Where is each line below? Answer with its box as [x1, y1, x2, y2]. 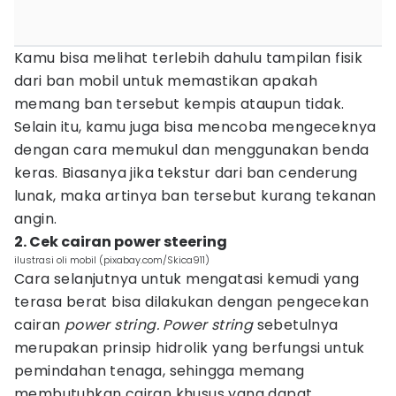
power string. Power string [64, 315, 254, 335]
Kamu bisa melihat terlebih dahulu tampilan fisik [14, 48, 363, 68]
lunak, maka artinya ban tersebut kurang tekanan [14, 186, 377, 206]
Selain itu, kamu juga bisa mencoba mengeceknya [14, 117, 377, 137]
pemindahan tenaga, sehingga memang [14, 361, 305, 381]
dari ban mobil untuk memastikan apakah [14, 71, 318, 91]
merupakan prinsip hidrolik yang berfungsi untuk [14, 338, 365, 358]
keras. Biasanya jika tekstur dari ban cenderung [14, 163, 358, 183]
